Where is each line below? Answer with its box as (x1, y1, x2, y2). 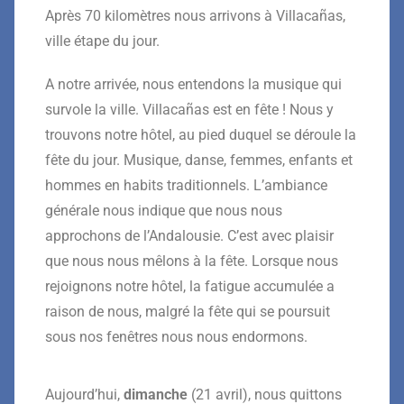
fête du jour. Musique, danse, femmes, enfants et (45, 151, 353, 169)
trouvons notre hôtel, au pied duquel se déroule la (45, 125, 356, 143)
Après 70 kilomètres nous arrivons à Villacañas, (45, 6, 345, 24)
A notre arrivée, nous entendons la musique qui (45, 75, 342, 93)
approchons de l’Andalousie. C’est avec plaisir (45, 226, 334, 244)
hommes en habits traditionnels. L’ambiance (45, 176, 327, 194)
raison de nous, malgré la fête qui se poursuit (45, 302, 330, 320)
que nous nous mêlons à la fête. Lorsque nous (45, 252, 338, 270)
